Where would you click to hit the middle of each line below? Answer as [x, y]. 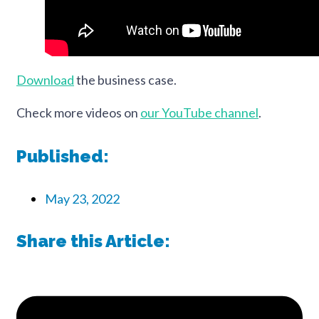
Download [45, 79]
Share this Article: [93, 241]
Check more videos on [78, 112]
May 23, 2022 [82, 199]
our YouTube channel [199, 112]
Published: [63, 157]
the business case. [125, 79]
